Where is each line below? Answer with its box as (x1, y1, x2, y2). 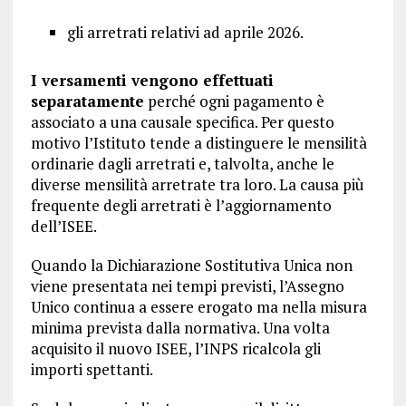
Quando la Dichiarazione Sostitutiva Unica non (30, 255, 353, 275)
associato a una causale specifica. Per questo (30, 111, 334, 132)
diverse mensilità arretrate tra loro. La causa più (30, 174, 364, 195)
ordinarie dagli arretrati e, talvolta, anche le (30, 153, 334, 174)
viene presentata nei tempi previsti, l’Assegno (30, 275, 344, 296)
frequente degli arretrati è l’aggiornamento (30, 195, 332, 216)
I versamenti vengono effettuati (30, 70, 274, 91)
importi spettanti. (30, 359, 153, 380)
